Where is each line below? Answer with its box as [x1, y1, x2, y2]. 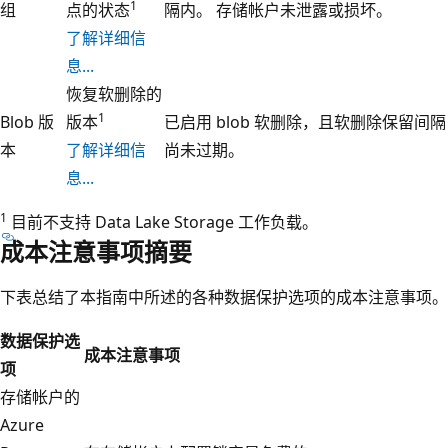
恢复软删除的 [66, 82, 162, 105]
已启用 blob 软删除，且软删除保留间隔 [164, 110, 446, 133]
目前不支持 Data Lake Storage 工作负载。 [7, 210, 318, 233]
